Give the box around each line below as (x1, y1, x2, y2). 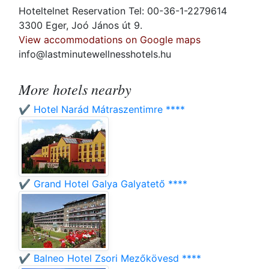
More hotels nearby (19, 79, 131, 99)
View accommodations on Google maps (19, 34, 201, 46)
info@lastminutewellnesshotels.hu (19, 48, 171, 61)
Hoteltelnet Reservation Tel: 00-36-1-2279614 (19, 5, 227, 17)
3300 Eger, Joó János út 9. (19, 19, 142, 32)
